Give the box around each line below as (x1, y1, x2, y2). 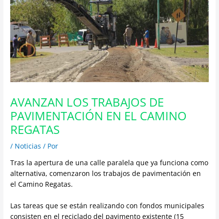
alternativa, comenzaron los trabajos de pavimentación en (10, 168, 201, 178)
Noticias (15, 141, 42, 151)
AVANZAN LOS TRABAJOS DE (10, 94, 164, 110)
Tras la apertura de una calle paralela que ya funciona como (10, 157, 209, 167)
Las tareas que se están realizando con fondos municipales (10, 200, 205, 210)
